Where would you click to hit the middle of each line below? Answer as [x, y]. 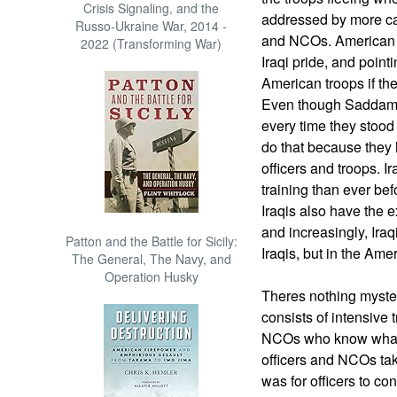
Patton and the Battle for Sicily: [151, 241]
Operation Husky [151, 276]
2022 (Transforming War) [152, 43]
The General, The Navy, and [151, 259]
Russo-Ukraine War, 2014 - [152, 26]
